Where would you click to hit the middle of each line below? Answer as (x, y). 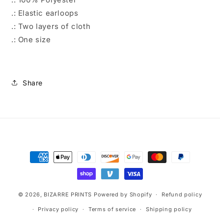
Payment (33, 152)
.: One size (31, 40)
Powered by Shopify (123, 194)
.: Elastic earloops (45, 13)
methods (33, 166)
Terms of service (112, 209)
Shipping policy (169, 209)
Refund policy (182, 194)
